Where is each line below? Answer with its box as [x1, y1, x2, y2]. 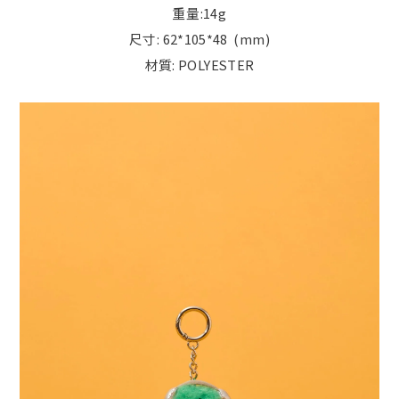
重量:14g [172, 4, 227, 22]
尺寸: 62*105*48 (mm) [129, 29, 270, 48]
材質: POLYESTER [144, 55, 255, 74]
